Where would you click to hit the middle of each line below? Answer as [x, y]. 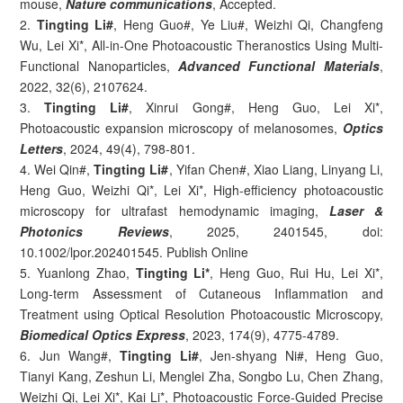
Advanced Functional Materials [279, 65]
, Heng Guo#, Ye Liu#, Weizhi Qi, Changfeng [248, 24]
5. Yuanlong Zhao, [78, 272]
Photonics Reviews [94, 231]
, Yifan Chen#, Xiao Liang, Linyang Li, [276, 169]
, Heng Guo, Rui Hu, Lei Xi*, [296, 272]
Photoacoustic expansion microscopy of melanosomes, [181, 127]
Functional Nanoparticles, [99, 65]
